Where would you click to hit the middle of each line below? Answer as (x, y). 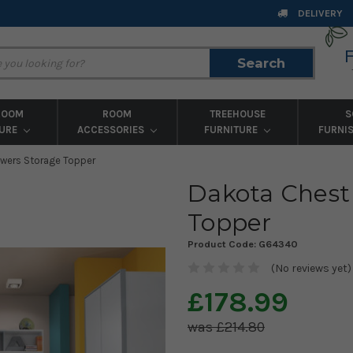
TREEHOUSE (237, 114)
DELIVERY (319, 13)
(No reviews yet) (311, 268)
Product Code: (223, 243)
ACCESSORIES (112, 130)
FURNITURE (232, 130)
